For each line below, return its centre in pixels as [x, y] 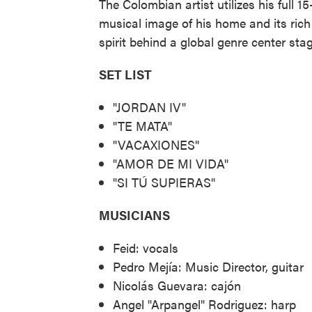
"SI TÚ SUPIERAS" [164, 182]
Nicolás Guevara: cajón [177, 285]
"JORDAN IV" [149, 107]
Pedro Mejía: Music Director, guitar [208, 266]
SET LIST [125, 74]
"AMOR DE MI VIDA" [171, 163]
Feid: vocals [146, 247]
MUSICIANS [134, 214]
